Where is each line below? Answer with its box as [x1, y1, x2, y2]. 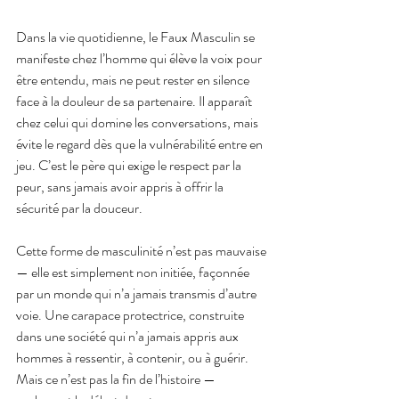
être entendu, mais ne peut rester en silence [16, 69, 252, 90]
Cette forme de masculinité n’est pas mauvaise [16, 240, 269, 261]
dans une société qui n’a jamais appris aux [16, 325, 241, 346]
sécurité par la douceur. [16, 197, 142, 218]
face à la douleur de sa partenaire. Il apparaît [16, 90, 255, 111]
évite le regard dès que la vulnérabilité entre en [16, 133, 265, 154]
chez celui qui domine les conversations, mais [16, 111, 261, 133]
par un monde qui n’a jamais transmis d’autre [16, 282, 259, 304]
